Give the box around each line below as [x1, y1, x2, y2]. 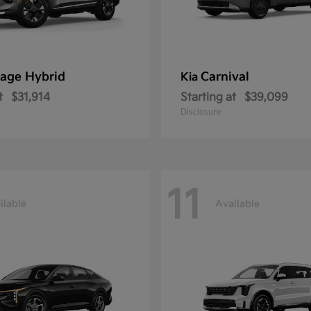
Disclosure [180, 107, 221, 117]
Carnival [201, 70, 249, 84]
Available [215, 197, 260, 210]
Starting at [180, 91, 236, 104]
